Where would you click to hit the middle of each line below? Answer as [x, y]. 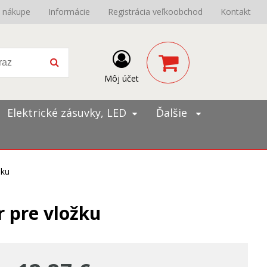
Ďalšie [173, 113]
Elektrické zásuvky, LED [67, 113]
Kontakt [236, 12]
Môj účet [121, 78]
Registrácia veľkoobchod [155, 12]
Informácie [69, 12]
